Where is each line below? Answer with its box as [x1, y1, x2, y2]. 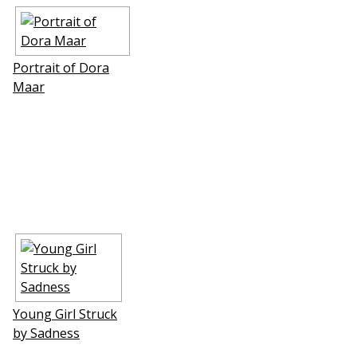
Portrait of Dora [13, 58, 109, 76]
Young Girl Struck [13, 304, 117, 323]
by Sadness [13, 324, 80, 342]
